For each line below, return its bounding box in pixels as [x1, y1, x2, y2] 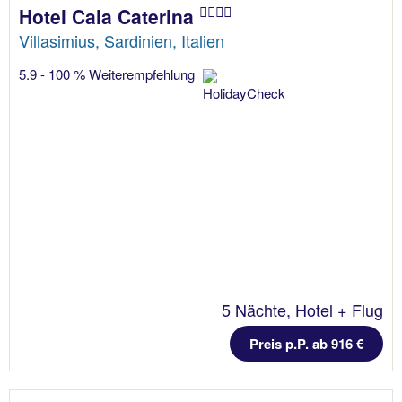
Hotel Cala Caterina [19, 2, 199, 30]
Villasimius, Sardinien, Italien [19, 28, 224, 52]
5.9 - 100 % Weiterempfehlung [19, 64, 198, 83]
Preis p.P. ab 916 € [249, 333, 363, 354]
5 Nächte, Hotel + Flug [222, 297, 383, 321]
